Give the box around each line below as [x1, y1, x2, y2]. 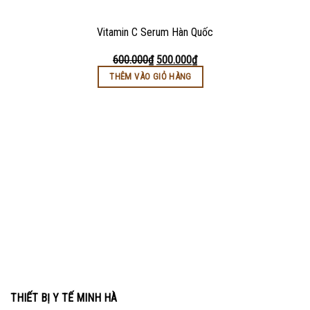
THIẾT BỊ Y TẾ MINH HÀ [10, 291, 117, 305]
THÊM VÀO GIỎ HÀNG [109, 71, 192, 82]
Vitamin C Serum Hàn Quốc [97, 25, 213, 39]
